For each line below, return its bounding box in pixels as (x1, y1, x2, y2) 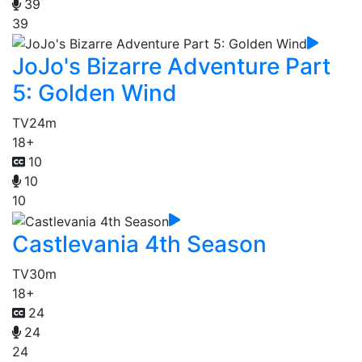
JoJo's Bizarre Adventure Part (12, 53, 330, 81)
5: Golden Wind (12, 79, 177, 107)
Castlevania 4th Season (12, 230, 267, 259)
